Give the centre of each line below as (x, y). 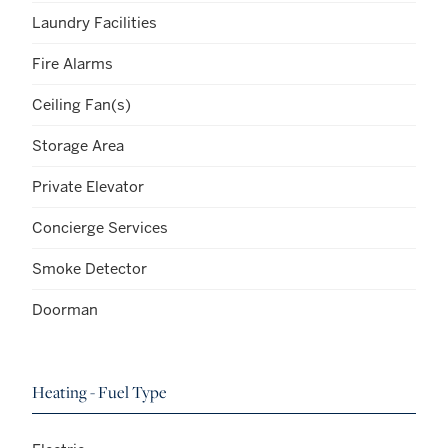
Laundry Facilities (94, 22)
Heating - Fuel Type (99, 392)
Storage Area (78, 145)
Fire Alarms (72, 63)
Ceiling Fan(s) (81, 104)
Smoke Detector (89, 268)
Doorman (65, 309)
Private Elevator (88, 186)
